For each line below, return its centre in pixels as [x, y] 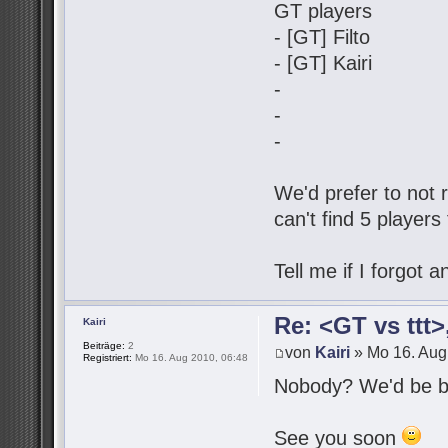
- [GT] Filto [322, 37]
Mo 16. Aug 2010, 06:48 [190, 358]
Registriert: [107, 358]
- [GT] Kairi [323, 63]
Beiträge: [104, 346]
